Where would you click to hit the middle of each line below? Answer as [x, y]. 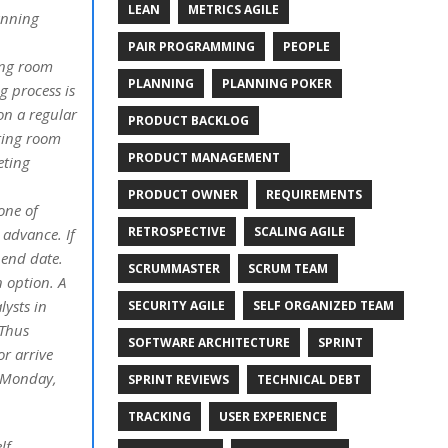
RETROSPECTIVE [176, 231]
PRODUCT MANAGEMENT [203, 157]
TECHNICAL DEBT [308, 379]
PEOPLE [306, 46]
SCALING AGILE [299, 231]
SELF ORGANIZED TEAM [323, 305]
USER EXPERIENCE [272, 416]
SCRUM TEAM [287, 268]
